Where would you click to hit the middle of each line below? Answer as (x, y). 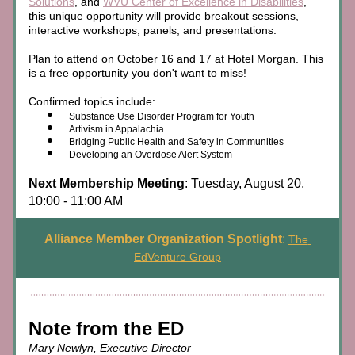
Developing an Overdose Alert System (151, 155)
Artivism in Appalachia (116, 129)
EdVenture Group (177, 257)
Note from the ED (106, 328)
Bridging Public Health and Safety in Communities (176, 142)
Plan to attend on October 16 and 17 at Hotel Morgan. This (176, 59)
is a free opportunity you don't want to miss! (137, 73)
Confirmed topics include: (92, 101)
